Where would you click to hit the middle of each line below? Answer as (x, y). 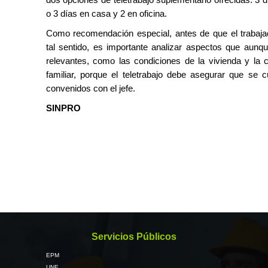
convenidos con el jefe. (90, 88)
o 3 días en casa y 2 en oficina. (106, 13)
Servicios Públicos (134, 236)
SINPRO (63, 108)
